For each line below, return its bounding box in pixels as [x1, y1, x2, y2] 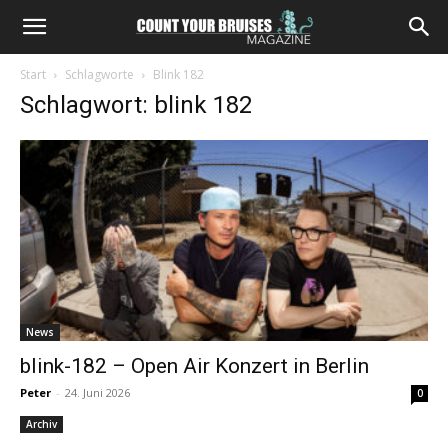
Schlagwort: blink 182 [20, 91, 252, 119]
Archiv [26, 417, 57, 432]
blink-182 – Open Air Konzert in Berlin [20, 354, 369, 379]
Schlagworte [65, 66, 134, 83]
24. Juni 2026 [65, 385, 130, 401]
